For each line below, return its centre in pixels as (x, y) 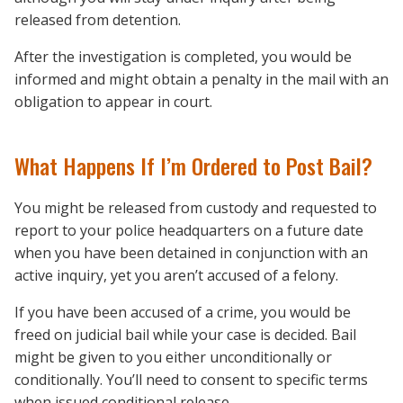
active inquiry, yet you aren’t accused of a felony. (176, 275)
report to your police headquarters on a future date (189, 230)
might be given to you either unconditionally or (173, 357)
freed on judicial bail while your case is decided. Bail (185, 334)
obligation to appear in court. (113, 102)
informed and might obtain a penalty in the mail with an (201, 80)
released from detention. (98, 20)
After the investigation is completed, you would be (183, 57)
